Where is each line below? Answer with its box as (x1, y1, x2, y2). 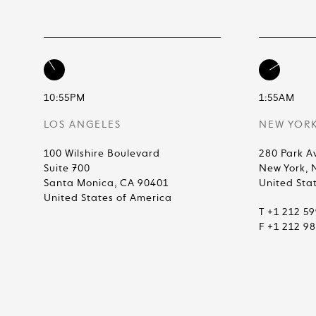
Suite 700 (44, 164, 90, 174)
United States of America (44, 193, 172, 203)
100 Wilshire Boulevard (44, 149, 160, 159)
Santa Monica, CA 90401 (44, 178, 169, 188)
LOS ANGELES (44, 120, 121, 130)
